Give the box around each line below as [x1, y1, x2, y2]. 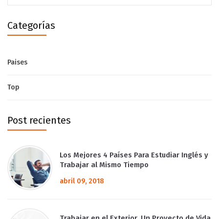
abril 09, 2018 [60, 177, 104, 186]
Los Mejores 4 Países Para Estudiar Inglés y [60, 151, 208, 160]
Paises [7, 58, 27, 67]
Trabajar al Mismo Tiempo [60, 160, 149, 170]
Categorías [7, 20, 55, 32]
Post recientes [7, 114, 71, 127]
